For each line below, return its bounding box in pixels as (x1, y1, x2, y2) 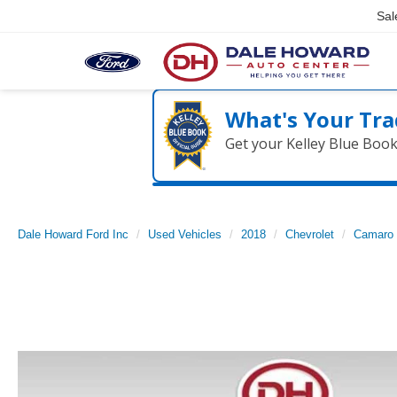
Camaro (354, 228, 393, 241)
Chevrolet (285, 228, 334, 241)
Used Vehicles (148, 228, 222, 241)
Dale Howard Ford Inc (18, 228, 128, 241)
